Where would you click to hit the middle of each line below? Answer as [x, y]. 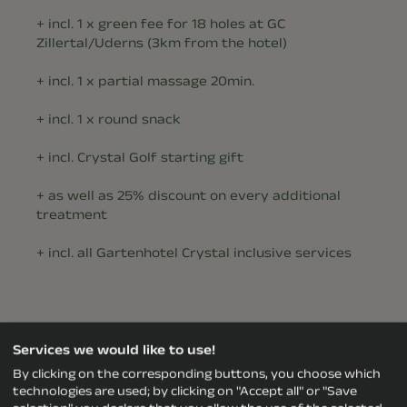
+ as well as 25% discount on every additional [189, 194]
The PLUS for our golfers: [121, 366]
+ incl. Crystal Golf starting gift [140, 156]
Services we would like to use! [114, 349]
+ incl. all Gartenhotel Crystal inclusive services [194, 252]
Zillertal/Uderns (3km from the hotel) [162, 42]
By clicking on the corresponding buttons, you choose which [197, 374]
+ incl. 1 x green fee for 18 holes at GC [161, 23]
